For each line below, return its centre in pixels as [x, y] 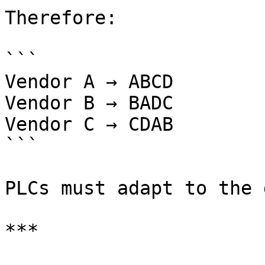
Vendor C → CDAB [89, 124]
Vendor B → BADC [89, 103]
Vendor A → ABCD [89, 82]
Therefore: [61, 18]
